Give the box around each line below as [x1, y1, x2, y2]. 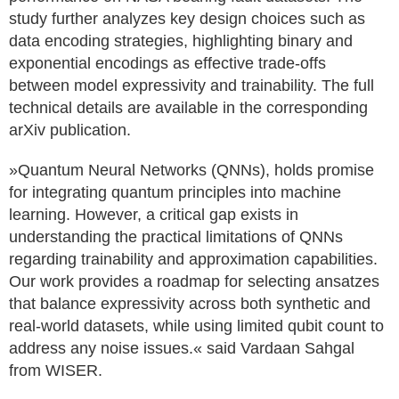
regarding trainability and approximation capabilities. [9, 250, 378, 268]
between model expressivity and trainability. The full [9, 77, 374, 94]
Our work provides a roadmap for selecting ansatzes [9, 273, 379, 290]
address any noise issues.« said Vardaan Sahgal [9, 339, 354, 357]
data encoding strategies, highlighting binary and [9, 32, 353, 50]
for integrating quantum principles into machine [9, 183, 341, 201]
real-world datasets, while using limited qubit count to [9, 317, 384, 335]
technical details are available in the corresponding [9, 99, 368, 117]
